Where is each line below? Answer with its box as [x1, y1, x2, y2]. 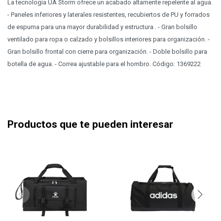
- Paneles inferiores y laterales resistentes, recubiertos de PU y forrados [7, 11, 210, 18]
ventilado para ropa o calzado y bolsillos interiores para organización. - [7, 36, 210, 43]
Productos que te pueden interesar [7, 118, 173, 130]
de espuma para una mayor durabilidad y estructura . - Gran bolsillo [7, 23, 197, 31]
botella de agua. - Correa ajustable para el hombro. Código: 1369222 [7, 60, 201, 68]
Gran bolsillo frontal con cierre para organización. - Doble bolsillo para [7, 48, 207, 55]
